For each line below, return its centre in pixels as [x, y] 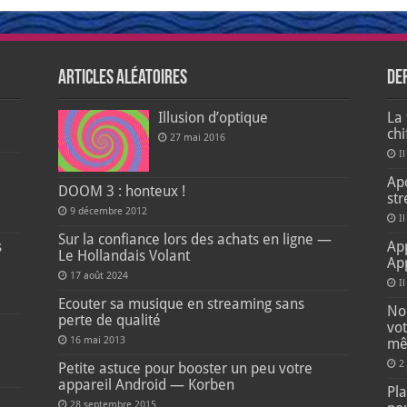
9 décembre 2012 [108, 212]
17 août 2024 [99, 276]
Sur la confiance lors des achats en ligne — [194, 240]
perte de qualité [109, 321]
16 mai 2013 [97, 341]
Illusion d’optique [213, 118]
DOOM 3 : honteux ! [121, 192]
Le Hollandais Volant [124, 256]
